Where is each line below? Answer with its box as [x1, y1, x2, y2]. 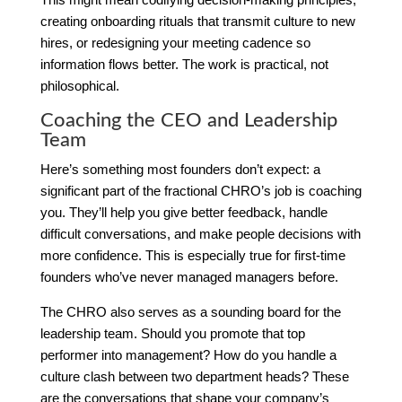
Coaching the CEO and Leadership [39, 109, 337, 130]
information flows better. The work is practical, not [39, 56, 328, 72]
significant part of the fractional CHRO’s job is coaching [39, 182, 362, 198]
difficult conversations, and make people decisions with [39, 225, 361, 241]
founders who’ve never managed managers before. [39, 268, 338, 284]
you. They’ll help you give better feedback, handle [39, 204, 328, 220]
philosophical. [39, 77, 119, 93]
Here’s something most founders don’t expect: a [39, 161, 320, 177]
